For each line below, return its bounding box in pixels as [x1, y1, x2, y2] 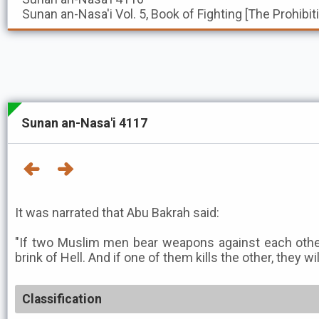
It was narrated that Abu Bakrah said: [15, 205, 219, 220]
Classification [22, 292, 102, 306]
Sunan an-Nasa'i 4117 [21, 115, 147, 130]
